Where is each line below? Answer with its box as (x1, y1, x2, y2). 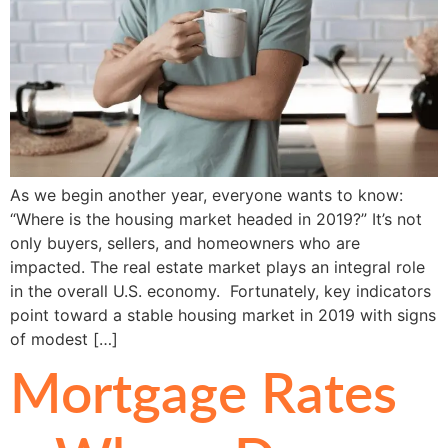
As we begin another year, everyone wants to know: (10, 184, 403, 205)
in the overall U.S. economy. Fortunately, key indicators (10, 280, 431, 301)
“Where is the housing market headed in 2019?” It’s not (10, 208, 422, 229)
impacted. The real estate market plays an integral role (10, 256, 425, 277)
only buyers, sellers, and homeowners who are (10, 232, 360, 253)
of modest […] (10, 328, 118, 349)
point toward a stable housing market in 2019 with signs (10, 304, 436, 325)
